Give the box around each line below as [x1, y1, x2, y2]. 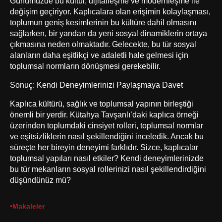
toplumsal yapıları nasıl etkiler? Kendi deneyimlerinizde [10, 154, 204, 163]
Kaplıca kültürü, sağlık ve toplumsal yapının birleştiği [10, 99, 193, 109]
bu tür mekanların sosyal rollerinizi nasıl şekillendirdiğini [10, 165, 206, 174]
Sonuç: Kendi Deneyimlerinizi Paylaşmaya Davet [10, 80, 183, 90]
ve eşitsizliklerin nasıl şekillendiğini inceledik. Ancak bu [10, 132, 204, 141]
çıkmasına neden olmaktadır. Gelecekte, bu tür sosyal [10, 39, 196, 49]
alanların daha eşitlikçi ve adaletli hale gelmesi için [10, 50, 188, 59]
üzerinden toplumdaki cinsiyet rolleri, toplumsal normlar [10, 121, 203, 130]
